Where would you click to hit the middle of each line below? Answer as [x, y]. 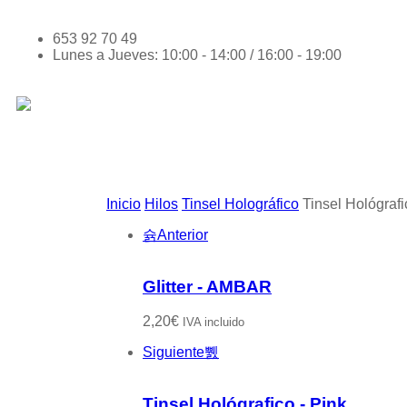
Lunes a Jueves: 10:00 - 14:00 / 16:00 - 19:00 [197, 55]
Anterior [183, 235]
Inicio [124, 204]
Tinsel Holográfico [240, 204]
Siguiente [174, 352]
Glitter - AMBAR [207, 286]
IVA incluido [213, 323]
